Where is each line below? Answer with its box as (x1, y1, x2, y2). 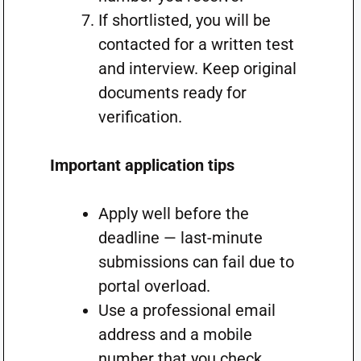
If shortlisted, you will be (98, 10, 271, 30)
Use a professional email (98, 301, 276, 320)
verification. (98, 107, 182, 127)
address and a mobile (98, 325, 252, 344)
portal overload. (98, 276, 210, 296)
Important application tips (49, 156, 234, 175)
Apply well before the (98, 204, 249, 223)
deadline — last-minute (98, 228, 263, 247)
